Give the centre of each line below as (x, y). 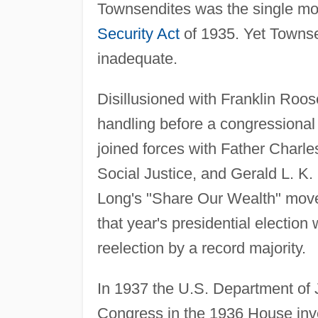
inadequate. (137, 58)
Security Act (138, 33)
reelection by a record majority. (201, 248)
